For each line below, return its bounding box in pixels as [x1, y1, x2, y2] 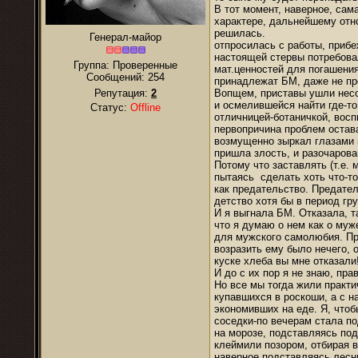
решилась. [214, 27, 265, 39]
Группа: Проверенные [74, 59, 177, 71]
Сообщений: [86, 71, 148, 83]
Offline [130, 101, 161, 113]
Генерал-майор [89, 31, 161, 43]
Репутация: [94, 87, 151, 99]
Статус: [90, 101, 130, 113]
